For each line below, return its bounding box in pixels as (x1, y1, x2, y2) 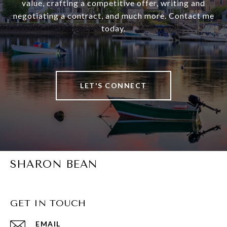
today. (101, 23, 126, 33)
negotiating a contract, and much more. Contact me (13, 11, 214, 21)
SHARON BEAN (10, 158, 98, 171)
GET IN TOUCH (10, 198, 86, 209)
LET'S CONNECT (80, 81, 147, 90)
